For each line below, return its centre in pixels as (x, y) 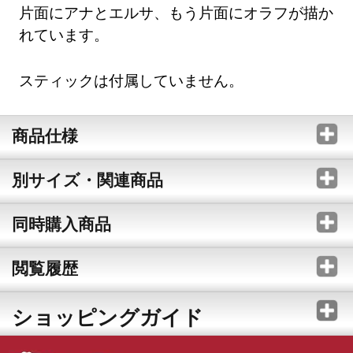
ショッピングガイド (107, 316)
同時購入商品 (61, 223)
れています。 (64, 34)
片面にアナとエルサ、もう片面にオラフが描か (176, 12)
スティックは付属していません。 (132, 80)
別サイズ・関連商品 (87, 179)
